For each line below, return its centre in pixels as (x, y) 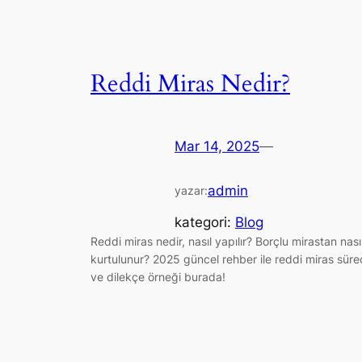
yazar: (191, 191)
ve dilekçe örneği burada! (158, 276)
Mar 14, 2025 (217, 147)
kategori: (205, 222)
